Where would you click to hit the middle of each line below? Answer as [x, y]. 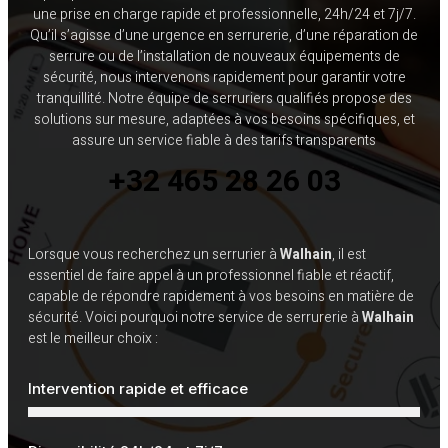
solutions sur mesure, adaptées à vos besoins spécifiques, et [224, 120]
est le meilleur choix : [93, 339]
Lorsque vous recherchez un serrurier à [154, 255]
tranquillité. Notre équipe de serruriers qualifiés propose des [224, 99]
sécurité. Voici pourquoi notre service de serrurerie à [195, 318]
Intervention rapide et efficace [138, 389]
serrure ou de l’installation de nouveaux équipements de [224, 57]
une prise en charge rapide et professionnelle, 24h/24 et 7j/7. [224, 15]
